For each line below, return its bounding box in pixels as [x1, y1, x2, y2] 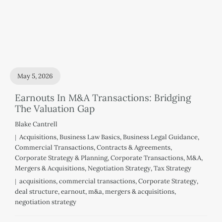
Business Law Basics [59, 132, 120, 141]
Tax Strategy [154, 164, 191, 172]
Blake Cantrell [15, 119, 57, 128]
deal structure [15, 187, 58, 196]
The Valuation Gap [15, 102, 95, 114]
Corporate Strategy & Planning [15, 153, 108, 162]
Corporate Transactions [111, 153, 183, 162]
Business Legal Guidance [123, 132, 198, 141]
